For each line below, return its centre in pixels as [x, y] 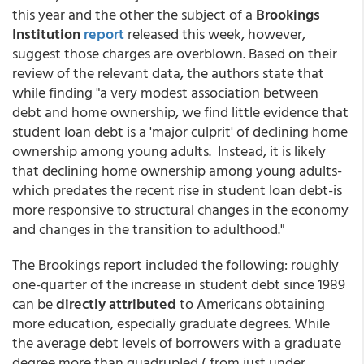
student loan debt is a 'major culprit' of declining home [180, 131]
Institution [48, 34]
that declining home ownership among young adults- [177, 170]
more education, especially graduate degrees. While [171, 323]
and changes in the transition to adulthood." [148, 229]
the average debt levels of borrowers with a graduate [177, 342]
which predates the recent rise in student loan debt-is [177, 190]
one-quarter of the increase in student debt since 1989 [179, 284]
